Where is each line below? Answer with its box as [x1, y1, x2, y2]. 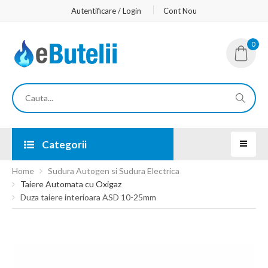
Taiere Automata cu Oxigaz [20, 179, 121, 189]
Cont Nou [163, 6, 197, 16]
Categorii [40, 138, 87, 151]
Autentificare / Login [71, 6, 141, 16]
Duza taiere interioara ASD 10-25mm [20, 192, 156, 202]
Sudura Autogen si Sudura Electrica [48, 166, 179, 176]
